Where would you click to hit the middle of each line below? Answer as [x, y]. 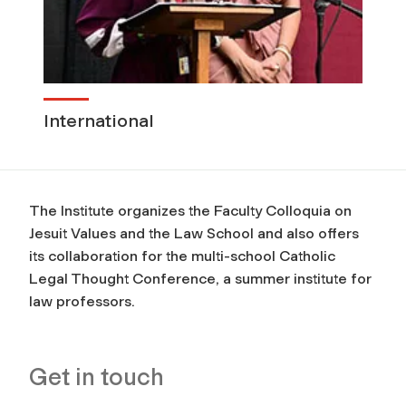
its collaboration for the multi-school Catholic [182, 256]
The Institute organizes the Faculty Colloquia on [190, 211]
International [99, 121]
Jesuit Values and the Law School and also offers [194, 234]
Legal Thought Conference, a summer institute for [200, 279]
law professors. [82, 302]
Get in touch [97, 377]
